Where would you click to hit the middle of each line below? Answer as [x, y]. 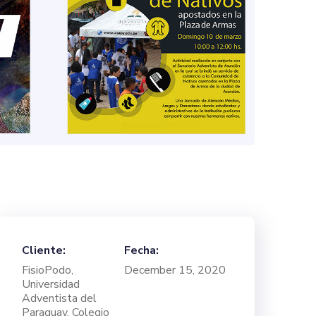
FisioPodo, [48, 271]
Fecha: [141, 251]
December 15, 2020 [175, 271]
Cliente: [44, 251]
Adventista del [59, 299]
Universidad [51, 285]
